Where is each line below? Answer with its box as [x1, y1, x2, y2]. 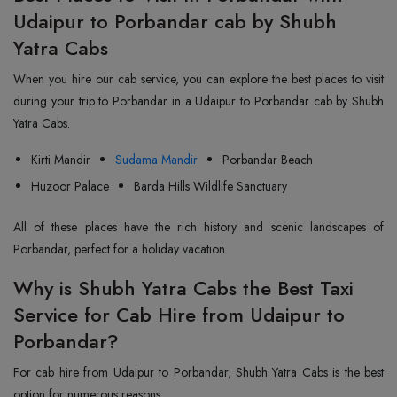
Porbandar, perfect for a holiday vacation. [13, 240, 228, 258]
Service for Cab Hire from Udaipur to [13, 300, 345, 329]
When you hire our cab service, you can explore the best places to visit [13, 70, 384, 88]
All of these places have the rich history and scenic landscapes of [13, 218, 384, 236]
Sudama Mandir [115, 151, 198, 168]
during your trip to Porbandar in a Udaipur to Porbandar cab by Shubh [13, 92, 384, 110]
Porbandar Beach [222, 151, 313, 168]
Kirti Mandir [31, 151, 90, 168]
